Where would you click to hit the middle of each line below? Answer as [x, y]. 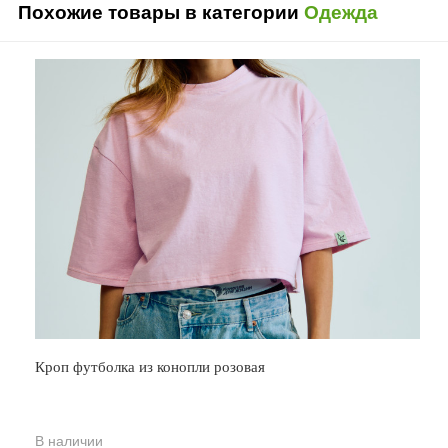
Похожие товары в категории [161, 12]
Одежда [341, 12]
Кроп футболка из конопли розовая [150, 367]
